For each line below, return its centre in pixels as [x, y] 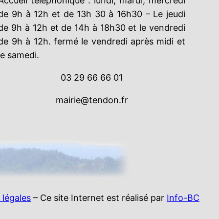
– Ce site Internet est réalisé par [99, 198]
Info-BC [183, 198]
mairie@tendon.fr [92, 100]
